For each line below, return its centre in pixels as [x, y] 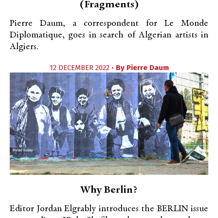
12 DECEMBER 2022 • [82, 68]
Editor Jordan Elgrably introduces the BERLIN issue [109, 209]
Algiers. [24, 47]
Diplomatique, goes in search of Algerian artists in [109, 35]
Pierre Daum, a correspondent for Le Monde [109, 24]
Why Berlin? [109, 190]
